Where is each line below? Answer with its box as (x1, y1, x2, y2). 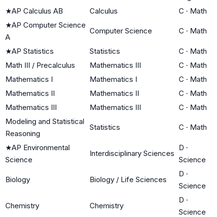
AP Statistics (12, 46, 54, 56)
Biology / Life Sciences (90, 174, 167, 184)
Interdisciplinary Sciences (90, 148, 174, 158)
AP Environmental (12, 142, 70, 152)
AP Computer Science (12, 20, 86, 30)
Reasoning (5, 128, 40, 138)
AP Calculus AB (12, 6, 63, 15)
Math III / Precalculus (5, 60, 75, 70)
